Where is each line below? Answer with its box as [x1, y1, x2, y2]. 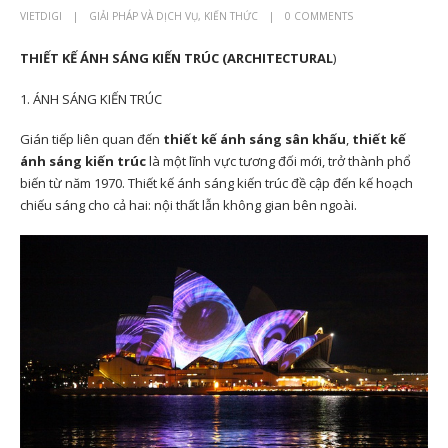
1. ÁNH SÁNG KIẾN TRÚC [20, 89, 162, 108]
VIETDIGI [20, 8, 62, 23]
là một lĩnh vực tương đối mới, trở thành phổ [146, 152, 411, 171]
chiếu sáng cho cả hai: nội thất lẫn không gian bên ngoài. [20, 196, 357, 215]
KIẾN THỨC [204, 8, 258, 23]
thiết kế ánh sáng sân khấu [160, 130, 346, 149]
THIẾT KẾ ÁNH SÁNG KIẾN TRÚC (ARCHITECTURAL [20, 48, 333, 67]
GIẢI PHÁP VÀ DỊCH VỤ [89, 8, 198, 23]
